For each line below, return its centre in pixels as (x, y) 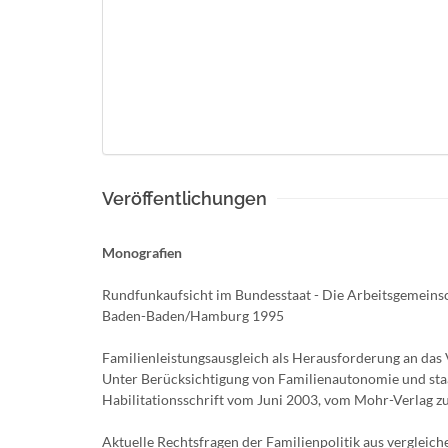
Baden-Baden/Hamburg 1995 (193, 315)
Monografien (142, 252)
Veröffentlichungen (184, 198)
